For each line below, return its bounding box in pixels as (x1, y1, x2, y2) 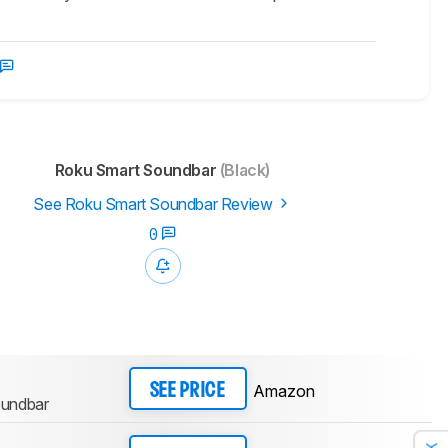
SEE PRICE (149, 381, 226, 400)
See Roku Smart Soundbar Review (33, 194, 276, 215)
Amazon (252, 380, 315, 401)
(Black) (216, 160, 271, 181)
